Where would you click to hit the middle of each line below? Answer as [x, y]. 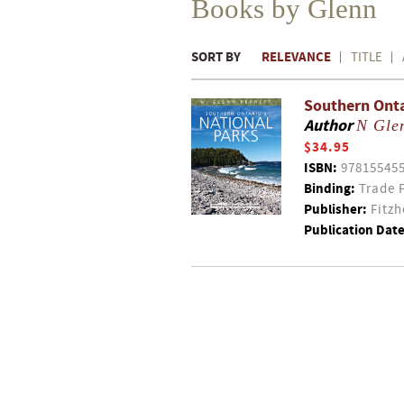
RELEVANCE [296, 57]
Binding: [330, 189]
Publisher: [335, 210]
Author [330, 126]
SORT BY [216, 57]
